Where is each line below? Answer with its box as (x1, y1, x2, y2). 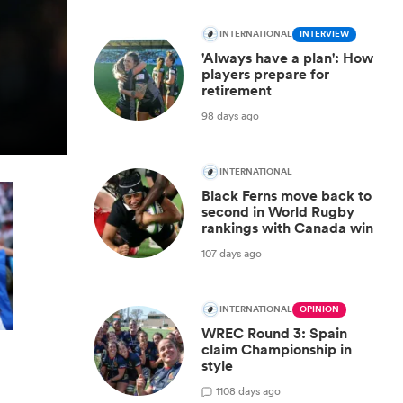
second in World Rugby (201, 202, 354, 221)
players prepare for (201, 65, 329, 84)
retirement (201, 81, 272, 100)
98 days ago (201, 107, 259, 123)
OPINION (300, 302, 339, 317)
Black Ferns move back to (201, 186, 372, 205)
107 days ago (201, 245, 262, 261)
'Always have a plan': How (201, 49, 373, 67)
